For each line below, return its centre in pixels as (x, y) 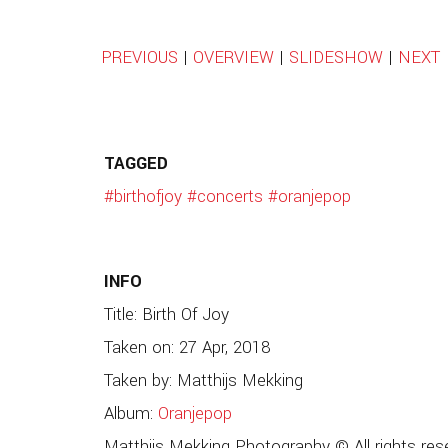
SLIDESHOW (335, 58)
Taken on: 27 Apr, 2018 (187, 347)
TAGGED (135, 164)
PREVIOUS (139, 58)
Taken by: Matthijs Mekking (203, 380)
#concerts (224, 197)
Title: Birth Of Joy (166, 314)
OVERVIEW (233, 58)
